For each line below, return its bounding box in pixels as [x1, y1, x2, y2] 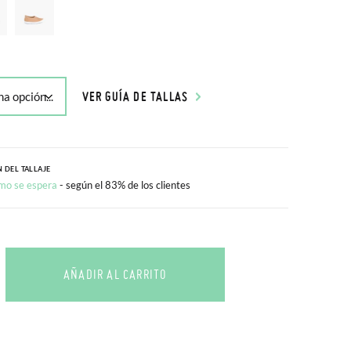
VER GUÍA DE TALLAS [81, 88, 189, 104]
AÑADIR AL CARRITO [63, 266, 167, 282]
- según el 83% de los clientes [59, 179, 190, 191]
